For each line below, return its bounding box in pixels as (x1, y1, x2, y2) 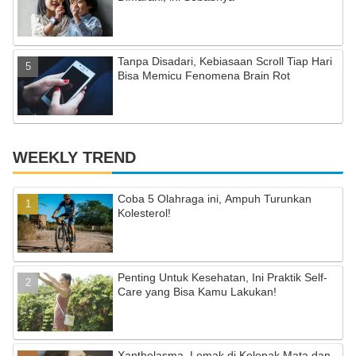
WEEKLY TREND (13, 149, 136, 167)
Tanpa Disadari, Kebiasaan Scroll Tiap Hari (118, 54, 333, 68)
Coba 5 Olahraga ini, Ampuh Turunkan (118, 192, 312, 206)
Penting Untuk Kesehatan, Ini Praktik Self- (118, 270, 328, 284)
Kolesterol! (118, 207, 172, 220)
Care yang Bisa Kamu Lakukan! (118, 284, 277, 298)
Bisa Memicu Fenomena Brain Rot (118, 68, 291, 82)
